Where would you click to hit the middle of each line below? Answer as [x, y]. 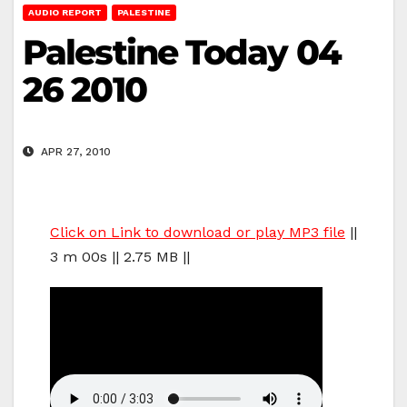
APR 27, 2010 [74, 152]
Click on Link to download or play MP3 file [198, 233]
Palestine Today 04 [182, 52]
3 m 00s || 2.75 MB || [120, 257]
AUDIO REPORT [65, 12]
